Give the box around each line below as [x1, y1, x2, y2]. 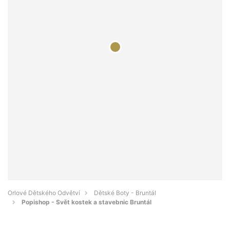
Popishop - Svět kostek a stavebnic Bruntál [22, 198, 151, 206]
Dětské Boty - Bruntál [94, 189, 156, 197]
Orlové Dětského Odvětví [8, 189, 80, 197]
